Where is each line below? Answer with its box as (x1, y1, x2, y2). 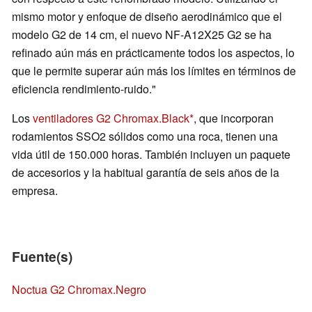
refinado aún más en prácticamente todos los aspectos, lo (12, 45, 295, 61)
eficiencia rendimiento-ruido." (12, 81, 156, 97)
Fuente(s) (12, 247, 72, 267)
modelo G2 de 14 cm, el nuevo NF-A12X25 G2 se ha (12, 26, 272, 43)
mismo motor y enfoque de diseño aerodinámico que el (12, 8, 282, 25)
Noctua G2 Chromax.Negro (12, 281, 146, 298)
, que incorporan (194, 110, 274, 127)
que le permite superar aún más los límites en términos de (12, 63, 296, 79)
